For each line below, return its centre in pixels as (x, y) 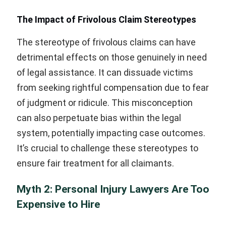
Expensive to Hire (58, 205)
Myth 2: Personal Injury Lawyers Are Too (113, 189)
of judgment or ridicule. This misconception (105, 103)
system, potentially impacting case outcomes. (111, 133)
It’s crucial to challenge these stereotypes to (107, 148)
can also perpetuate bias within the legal (99, 118)
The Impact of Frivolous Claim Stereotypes (106, 20)
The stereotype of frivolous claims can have (106, 42)
